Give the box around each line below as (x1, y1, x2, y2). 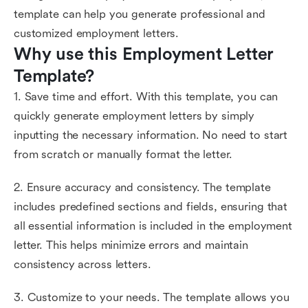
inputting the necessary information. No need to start (14, 129, 288, 142)
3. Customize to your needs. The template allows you (14, 291, 289, 304)
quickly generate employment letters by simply (14, 109, 255, 122)
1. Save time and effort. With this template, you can (14, 90, 278, 103)
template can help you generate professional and (14, 8, 265, 21)
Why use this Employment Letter (14, 45, 274, 64)
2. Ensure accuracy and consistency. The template (14, 181, 271, 194)
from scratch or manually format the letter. (14, 148, 232, 161)
